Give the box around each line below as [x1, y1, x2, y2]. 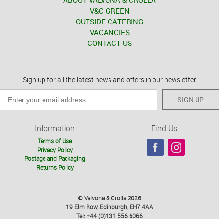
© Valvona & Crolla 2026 [78, 194, 141, 202]
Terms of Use [38, 137, 72, 145]
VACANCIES [89, 27, 130, 38]
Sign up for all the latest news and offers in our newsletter [23, 75, 196, 85]
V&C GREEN [89, 6, 130, 16]
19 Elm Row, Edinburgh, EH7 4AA [66, 203, 153, 211]
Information [35, 123, 75, 134]
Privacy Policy [37, 146, 73, 154]
